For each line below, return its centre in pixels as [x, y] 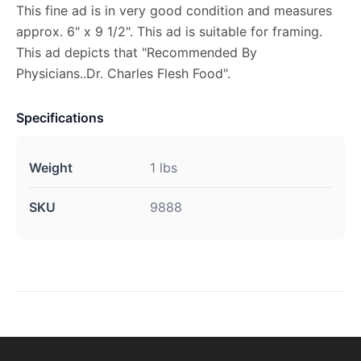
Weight [51, 168]
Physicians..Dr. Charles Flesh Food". [123, 73]
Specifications [60, 118]
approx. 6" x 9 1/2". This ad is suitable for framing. [169, 31]
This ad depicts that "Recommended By [137, 52]
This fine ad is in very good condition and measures [174, 10]
